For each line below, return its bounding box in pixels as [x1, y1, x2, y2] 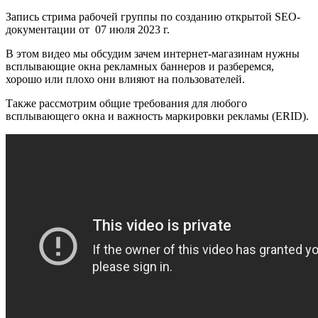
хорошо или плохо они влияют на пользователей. [6, 73, 245, 86]
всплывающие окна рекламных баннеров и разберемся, [6, 60, 274, 73]
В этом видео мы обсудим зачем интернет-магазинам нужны [6, 48, 300, 60]
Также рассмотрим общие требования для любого [6, 97, 247, 110]
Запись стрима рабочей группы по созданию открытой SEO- [6, 11, 300, 23]
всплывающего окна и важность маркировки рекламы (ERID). [6, 110, 309, 123]
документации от [6, 23, 89, 36]
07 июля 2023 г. [95, 23, 170, 36]
